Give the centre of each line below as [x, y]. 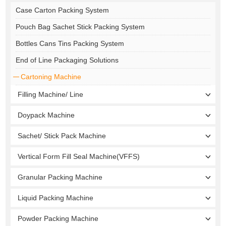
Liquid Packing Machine [56, 197]
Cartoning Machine [51, 76]
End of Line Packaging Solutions [67, 60]
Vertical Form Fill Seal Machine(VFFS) [79, 156]
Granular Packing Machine [60, 177]
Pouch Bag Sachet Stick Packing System [80, 26]
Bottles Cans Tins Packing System [70, 43]
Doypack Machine [46, 115]
